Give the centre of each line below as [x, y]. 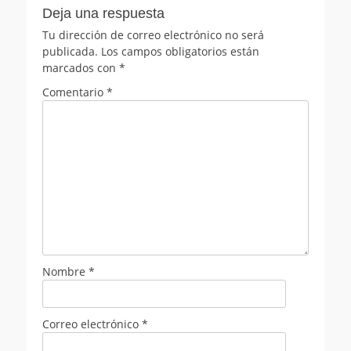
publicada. [70, 51]
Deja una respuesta [103, 13]
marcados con [81, 67]
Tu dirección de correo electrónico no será [153, 34]
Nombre [65, 271]
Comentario [74, 92]
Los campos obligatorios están [180, 51]
